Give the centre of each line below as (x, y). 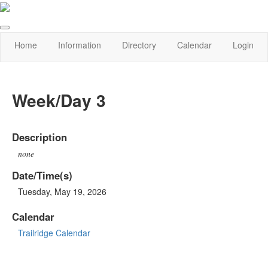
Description (39, 137)
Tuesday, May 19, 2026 (62, 191)
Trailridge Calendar (54, 232)
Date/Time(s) (42, 175)
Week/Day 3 (59, 100)
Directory (139, 45)
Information (79, 45)
